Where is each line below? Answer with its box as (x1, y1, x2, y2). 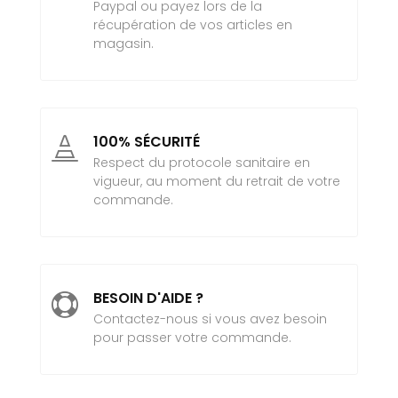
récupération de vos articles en (92, 16, 292, 35)
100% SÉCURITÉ (92, 131, 200, 153)
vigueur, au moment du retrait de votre (92, 172, 340, 191)
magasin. (92, 35, 154, 53)
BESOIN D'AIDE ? (92, 288, 203, 309)
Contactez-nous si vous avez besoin (92, 310, 327, 329)
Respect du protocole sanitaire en (92, 154, 310, 172)
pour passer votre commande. (92, 329, 291, 347)
